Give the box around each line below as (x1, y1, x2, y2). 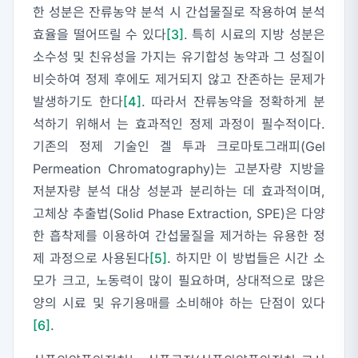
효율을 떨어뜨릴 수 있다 (33, 26, 166, 43)
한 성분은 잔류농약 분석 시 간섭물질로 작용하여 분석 (33, 4, 325, 21)
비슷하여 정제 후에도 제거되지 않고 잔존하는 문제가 (33, 71, 325, 88)
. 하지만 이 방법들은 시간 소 (167, 250, 326, 267)
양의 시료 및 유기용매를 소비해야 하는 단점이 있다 (33, 295, 325, 312)
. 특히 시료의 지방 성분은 (183, 26, 326, 43)
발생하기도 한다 (33, 93, 123, 110)
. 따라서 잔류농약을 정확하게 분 (141, 93, 326, 110)
